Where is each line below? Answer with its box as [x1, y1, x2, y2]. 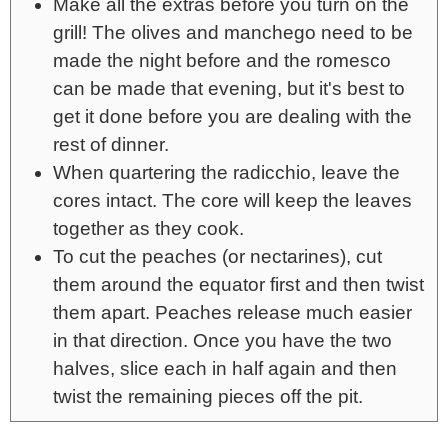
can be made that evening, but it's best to [53, 77, 405, 99]
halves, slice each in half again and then [53, 357, 397, 379]
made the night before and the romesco [53, 49, 391, 71]
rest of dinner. [53, 133, 169, 155]
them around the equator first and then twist [53, 273, 424, 295]
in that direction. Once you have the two [53, 329, 392, 351]
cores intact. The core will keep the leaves [53, 189, 412, 211]
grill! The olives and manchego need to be [53, 21, 413, 43]
